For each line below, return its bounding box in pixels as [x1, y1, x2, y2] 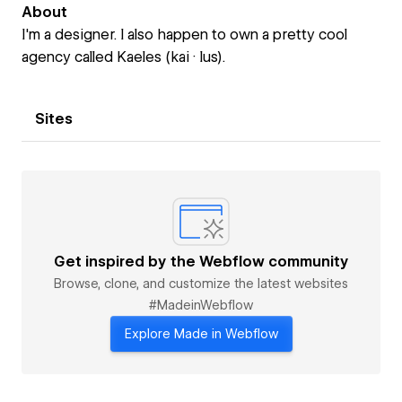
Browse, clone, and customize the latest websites [54, 276, 348, 291]
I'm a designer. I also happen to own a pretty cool [22, 26, 347, 43]
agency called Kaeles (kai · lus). [22, 48, 225, 66]
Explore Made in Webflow [124, 327, 278, 341]
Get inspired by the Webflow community [53, 253, 349, 270]
